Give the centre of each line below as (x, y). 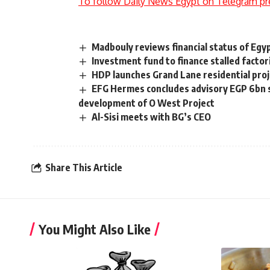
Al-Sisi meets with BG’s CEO (152, 117)
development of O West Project (146, 103)
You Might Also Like (95, 229)
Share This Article (84, 168)
